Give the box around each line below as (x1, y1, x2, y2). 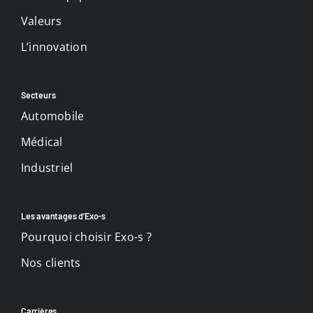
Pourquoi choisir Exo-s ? (20, 228, 152, 245)
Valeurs (20, 13, 62, 29)
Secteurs (20, 89, 56, 100)
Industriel (20, 159, 73, 175)
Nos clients (20, 254, 81, 270)
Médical (20, 133, 63, 150)
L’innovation (20, 38, 87, 54)
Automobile (20, 108, 85, 124)
